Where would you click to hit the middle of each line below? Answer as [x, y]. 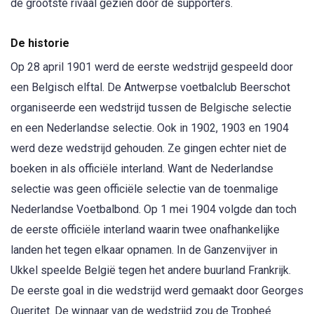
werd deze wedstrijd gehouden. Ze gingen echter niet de [149, 149]
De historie [40, 43]
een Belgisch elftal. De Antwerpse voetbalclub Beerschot [150, 88]
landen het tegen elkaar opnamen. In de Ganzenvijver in [144, 250]
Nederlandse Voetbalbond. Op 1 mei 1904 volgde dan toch [153, 210]
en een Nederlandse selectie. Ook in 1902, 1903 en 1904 [150, 128]
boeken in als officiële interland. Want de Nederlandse [142, 169]
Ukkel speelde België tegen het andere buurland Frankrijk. [151, 271]
